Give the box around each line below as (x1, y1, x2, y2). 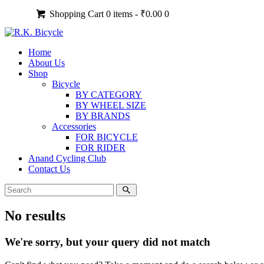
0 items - (106, 9, 141, 19)
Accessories (52, 121, 96, 131)
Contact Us (28, 164, 70, 174)
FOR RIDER (75, 143, 126, 153)
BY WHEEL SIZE (75, 100, 146, 110)
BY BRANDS (75, 111, 130, 121)
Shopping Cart (49, 9, 104, 19)
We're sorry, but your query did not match (5, 235, 210, 248)
